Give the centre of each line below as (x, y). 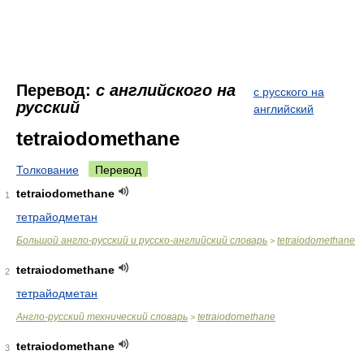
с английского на (166, 90)
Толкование (48, 170)
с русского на (289, 92)
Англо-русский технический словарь (102, 317)
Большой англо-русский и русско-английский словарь (142, 240)
